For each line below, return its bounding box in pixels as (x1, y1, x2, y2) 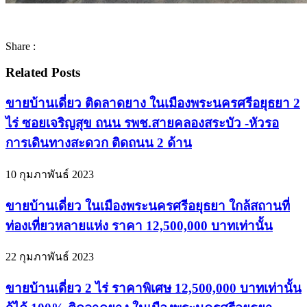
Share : (5, 40, 36, 52)
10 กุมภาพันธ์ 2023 (5, 168, 94, 180)
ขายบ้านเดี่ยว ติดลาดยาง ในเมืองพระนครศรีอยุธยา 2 (5, 96, 300, 111)
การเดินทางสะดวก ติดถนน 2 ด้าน (5, 136, 192, 151)
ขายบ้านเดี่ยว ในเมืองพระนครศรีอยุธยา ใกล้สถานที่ (5, 198, 290, 213)
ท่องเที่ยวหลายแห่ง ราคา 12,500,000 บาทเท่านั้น (5, 218, 273, 233)
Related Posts (5, 65, 80, 80)
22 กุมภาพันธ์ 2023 (5, 251, 94, 263)
